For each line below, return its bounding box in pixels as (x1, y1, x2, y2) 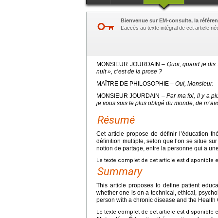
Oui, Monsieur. (175, 80, 214, 88)
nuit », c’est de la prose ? (96, 68, 162, 75)
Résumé (97, 114, 135, 127)
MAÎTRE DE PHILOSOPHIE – (96, 80, 175, 88)
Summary (97, 165, 142, 178)
